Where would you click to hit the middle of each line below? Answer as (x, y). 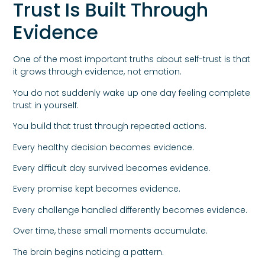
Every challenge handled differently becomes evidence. (130, 210)
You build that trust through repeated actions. (110, 126)
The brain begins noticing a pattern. (89, 252)
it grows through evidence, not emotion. (98, 72)
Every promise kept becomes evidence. (97, 189)
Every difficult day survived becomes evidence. (112, 168)
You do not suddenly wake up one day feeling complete (132, 93)
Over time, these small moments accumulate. (111, 231)
